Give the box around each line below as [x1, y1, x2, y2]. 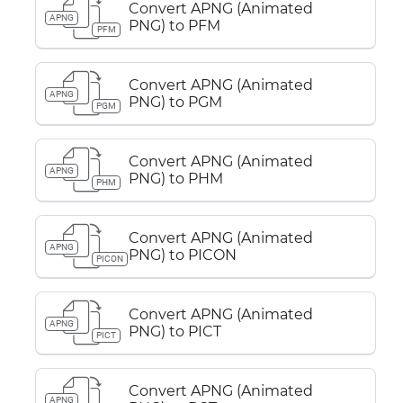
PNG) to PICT [129, 323, 221, 340]
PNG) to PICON [129, 246, 237, 264]
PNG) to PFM [129, 17, 220, 34]
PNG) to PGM [129, 94, 222, 111]
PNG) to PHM [129, 170, 223, 187]
